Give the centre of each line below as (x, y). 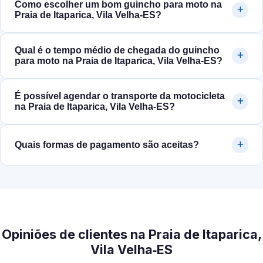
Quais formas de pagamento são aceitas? (107, 145)
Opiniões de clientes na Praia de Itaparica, (131, 235)
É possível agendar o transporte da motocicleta (120, 96)
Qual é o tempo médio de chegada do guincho (117, 50)
